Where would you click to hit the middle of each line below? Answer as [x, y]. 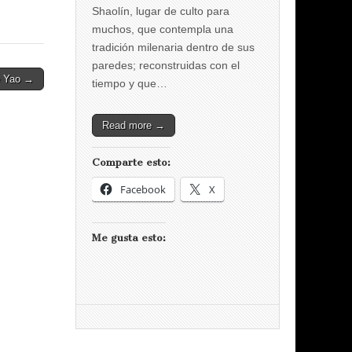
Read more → [134, 125]
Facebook [143, 189]
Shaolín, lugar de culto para [161, 11]
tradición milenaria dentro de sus [173, 47]
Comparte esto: [131, 162]
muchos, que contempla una [163, 29]
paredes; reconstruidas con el [166, 65]
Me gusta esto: [129, 237]
